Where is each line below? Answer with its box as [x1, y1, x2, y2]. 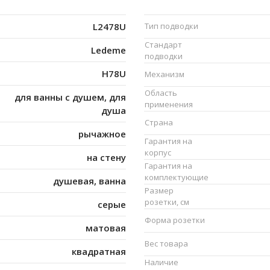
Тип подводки [145, 20, 198, 32]
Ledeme [91, 44, 126, 57]
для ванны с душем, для [14, 91, 126, 104]
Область [145, 87, 177, 99]
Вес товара [145, 238, 188, 250]
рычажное [78, 128, 126, 140]
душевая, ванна [53, 175, 126, 187]
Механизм [145, 69, 184, 80]
